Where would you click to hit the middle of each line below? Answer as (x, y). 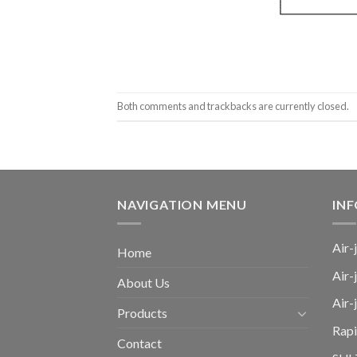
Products (142, 313)
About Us (143, 283)
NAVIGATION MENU (182, 204)
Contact (139, 343)
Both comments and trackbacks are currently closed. (233, 106)
